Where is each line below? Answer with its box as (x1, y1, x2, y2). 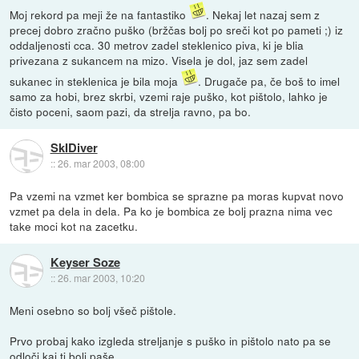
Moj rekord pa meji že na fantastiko (10, 6, 190, 22)
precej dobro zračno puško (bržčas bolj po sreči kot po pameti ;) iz (10, 21, 344, 38)
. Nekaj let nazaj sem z (206, 6, 321, 22)
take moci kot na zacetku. (10, 217, 139, 234)
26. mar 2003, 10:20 (57, 271, 145, 285)
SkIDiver (50, 139, 98, 157)
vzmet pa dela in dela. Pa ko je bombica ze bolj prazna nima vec (10, 202, 333, 219)
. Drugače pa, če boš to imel (198, 72, 341, 89)
